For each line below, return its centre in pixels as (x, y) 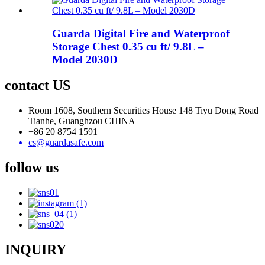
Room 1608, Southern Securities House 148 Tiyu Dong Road (143, 111)
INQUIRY (35, 250)
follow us (32, 168)
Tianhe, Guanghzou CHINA (82, 121)
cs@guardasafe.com (66, 143)
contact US (38, 85)
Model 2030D (85, 59)
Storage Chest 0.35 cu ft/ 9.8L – (128, 46)
